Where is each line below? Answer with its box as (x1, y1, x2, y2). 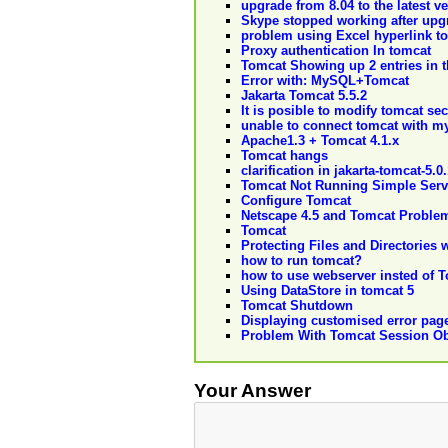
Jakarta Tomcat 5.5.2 (241, 87, 367, 103)
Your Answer (194, 379, 311, 401)
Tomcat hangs (241, 147, 328, 163)
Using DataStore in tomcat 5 (241, 282, 414, 298)
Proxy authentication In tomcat (241, 42, 431, 58)
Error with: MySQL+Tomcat (241, 72, 409, 88)
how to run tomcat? (241, 252, 362, 268)
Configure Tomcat (241, 192, 351, 208)
